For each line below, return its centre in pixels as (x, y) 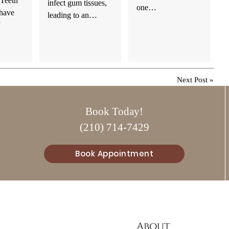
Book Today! (114, 111)
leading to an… (72, 15)
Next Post (192, 80)
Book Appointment (114, 153)
